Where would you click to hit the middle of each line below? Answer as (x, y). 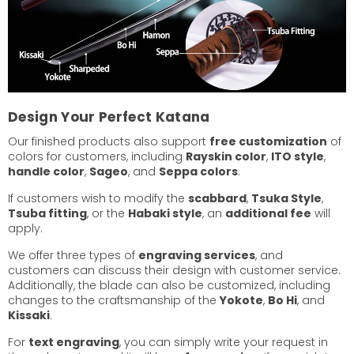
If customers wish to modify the (98, 199)
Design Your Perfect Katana (109, 117)
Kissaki (29, 316)
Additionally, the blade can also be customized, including (169, 286)
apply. (25, 229)
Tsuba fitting (47, 214)
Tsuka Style (286, 199)
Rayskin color (226, 157)
